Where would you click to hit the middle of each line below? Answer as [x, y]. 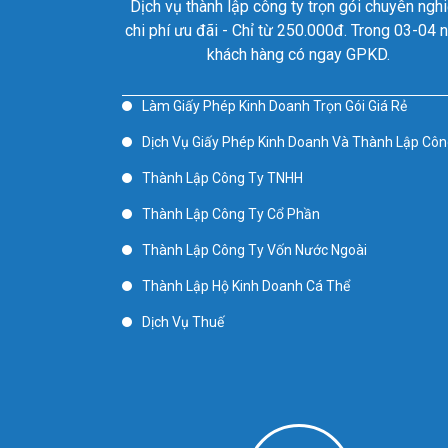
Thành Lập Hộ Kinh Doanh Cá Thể [246, 286]
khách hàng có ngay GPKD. [299, 54]
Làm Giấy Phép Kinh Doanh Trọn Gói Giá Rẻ [274, 106]
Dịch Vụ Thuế [183, 322]
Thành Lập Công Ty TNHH [222, 178]
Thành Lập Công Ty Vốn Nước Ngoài [254, 250]
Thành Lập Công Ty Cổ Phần [231, 214]
